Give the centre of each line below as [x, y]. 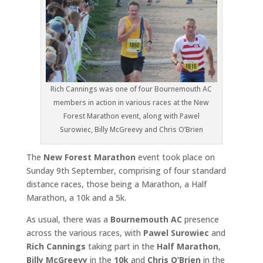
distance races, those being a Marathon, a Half [116, 184]
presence [200, 219]
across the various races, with [85, 232]
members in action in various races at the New [131, 102]
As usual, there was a [68, 219]
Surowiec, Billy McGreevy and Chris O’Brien [131, 129]
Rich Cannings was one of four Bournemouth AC [131, 89]
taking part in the [121, 246]
